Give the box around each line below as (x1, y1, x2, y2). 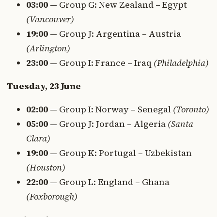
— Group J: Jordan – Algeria (48, 118, 168, 130)
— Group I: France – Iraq (48, 57, 154, 69)
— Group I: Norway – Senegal (48, 103, 173, 116)
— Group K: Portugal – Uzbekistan (48, 147, 192, 159)
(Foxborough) (26, 190, 77, 203)
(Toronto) (173, 103, 209, 116)
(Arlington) (26, 42, 70, 55)
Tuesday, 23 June (7, 80, 81, 93)
